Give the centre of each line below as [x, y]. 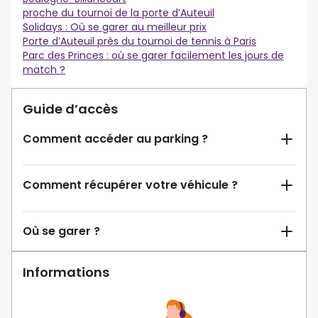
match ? [44, 70]
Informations [66, 273]
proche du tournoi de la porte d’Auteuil [119, 13]
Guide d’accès [70, 109]
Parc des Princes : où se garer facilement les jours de [153, 56]
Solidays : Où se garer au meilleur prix [115, 27]
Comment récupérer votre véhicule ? [130, 185]
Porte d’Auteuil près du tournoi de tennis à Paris [139, 42]
